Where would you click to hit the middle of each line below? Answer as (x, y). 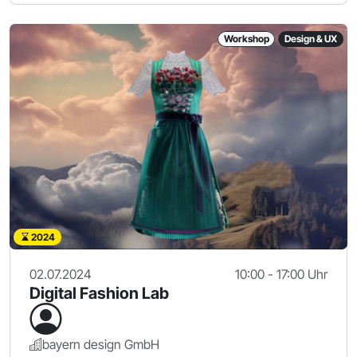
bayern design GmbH (101, 344)
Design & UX (311, 38)
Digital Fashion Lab (99, 293)
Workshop (246, 38)
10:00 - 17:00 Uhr (281, 274)
